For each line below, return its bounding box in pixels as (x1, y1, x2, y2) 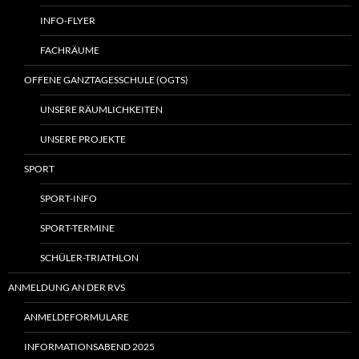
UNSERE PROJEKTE (40, 133, 126, 146)
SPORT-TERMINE (40, 222, 115, 235)
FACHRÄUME (40, 44, 99, 57)
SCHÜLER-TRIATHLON (40, 252, 139, 264)
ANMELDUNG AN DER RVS (8, 281, 125, 294)
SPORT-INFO (40, 192, 97, 205)
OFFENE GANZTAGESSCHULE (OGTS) (24, 74, 188, 87)
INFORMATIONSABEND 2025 (24, 341, 155, 353)
